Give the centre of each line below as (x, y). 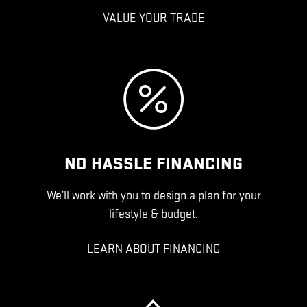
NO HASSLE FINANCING (153, 164)
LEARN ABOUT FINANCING (153, 249)
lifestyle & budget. (153, 214)
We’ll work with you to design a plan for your (153, 196)
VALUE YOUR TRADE (153, 18)
